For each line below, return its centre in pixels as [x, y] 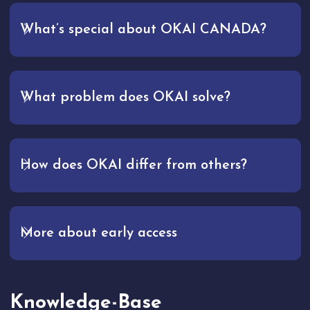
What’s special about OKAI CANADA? [143, 30]
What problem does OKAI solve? [125, 98]
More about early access [98, 234]
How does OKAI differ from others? [133, 166]
